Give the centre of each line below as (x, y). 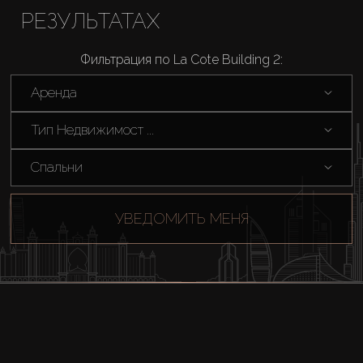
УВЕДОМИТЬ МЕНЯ (181, 219)
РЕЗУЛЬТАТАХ (90, 21)
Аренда (53, 93)
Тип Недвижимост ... (92, 130)
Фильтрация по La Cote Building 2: (181, 59)
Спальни (56, 167)
